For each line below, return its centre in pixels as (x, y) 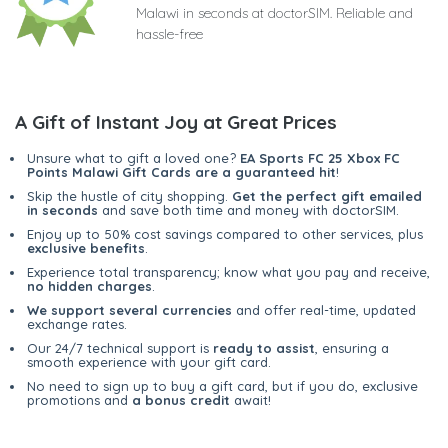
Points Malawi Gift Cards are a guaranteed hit (181, 172)
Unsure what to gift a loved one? (133, 158)
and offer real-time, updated (324, 310)
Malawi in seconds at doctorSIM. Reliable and (274, 13)
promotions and (79, 400)
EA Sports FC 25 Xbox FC (320, 158)
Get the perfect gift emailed (327, 196)
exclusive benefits (86, 248)
